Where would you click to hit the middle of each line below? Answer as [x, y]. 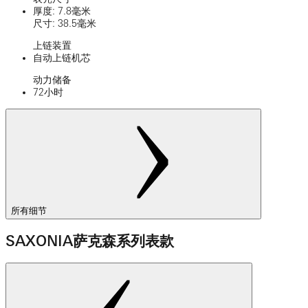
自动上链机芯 [62, 58]
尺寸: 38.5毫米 [65, 24]
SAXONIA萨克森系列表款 [90, 241]
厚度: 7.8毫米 [62, 11]
